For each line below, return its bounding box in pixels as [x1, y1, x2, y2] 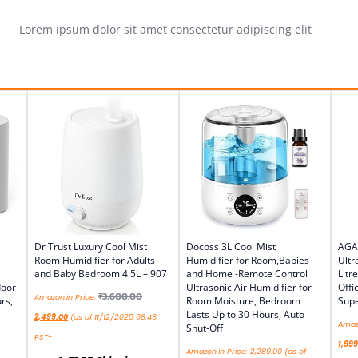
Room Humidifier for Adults [34, 253, 155, 268]
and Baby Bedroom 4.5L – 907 [34, 267, 167, 281]
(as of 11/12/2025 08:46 [68, 312, 157, 323]
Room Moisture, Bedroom [186, 294, 300, 308]
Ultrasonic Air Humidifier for [186, 280, 312, 295]
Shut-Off [186, 321, 223, 336]
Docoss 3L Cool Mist [186, 240, 276, 254]
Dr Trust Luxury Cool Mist [34, 240, 147, 254]
